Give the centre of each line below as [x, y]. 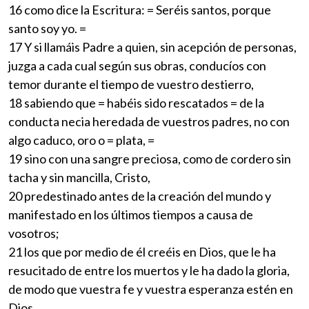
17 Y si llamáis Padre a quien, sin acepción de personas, [152, 47]
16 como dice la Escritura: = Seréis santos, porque [140, 9]
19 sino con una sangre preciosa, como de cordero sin [150, 158]
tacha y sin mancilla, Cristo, [79, 177]
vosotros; [34, 233]
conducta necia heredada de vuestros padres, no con [149, 121]
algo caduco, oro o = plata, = [81, 140]
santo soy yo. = [47, 28]
